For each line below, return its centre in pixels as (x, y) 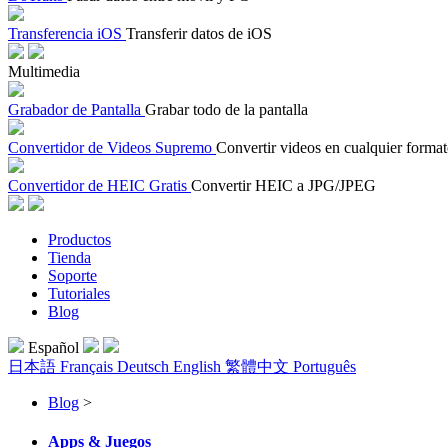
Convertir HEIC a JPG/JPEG (283, 185)
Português (324, 366)
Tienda (69, 257)
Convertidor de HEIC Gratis (97, 185)
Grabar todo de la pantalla (226, 109)
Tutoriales (79, 293)
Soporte (72, 275)
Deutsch (145, 366)
